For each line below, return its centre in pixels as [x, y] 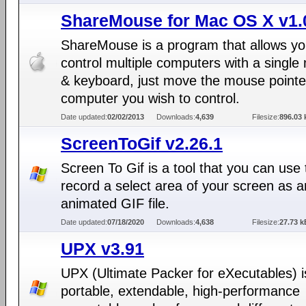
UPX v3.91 [102, 249]
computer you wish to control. [150, 98]
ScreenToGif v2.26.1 [142, 143]
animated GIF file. [115, 204]
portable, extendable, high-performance [180, 291]
